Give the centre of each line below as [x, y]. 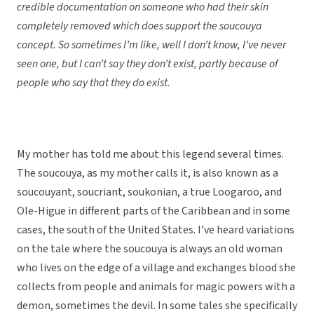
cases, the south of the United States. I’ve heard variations [156, 230]
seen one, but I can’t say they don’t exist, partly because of [148, 64]
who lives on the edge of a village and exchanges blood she [156, 268]
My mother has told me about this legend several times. [150, 155]
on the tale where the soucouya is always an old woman [150, 249]
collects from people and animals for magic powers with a [156, 287]
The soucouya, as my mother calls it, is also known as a [148, 173]
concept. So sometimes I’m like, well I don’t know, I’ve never [151, 45]
